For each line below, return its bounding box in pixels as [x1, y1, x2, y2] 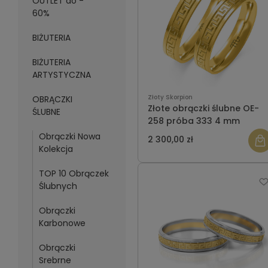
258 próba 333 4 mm [147, 115, 240, 127]
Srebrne [38, 254, 71, 266]
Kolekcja [38, 143, 73, 155]
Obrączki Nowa [38, 130, 100, 142]
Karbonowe [38, 217, 86, 229]
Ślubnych [38, 180, 77, 192]
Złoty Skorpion [147, 93, 193, 102]
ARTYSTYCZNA [32, 69, 91, 81]
